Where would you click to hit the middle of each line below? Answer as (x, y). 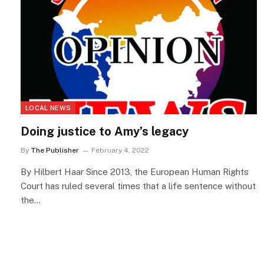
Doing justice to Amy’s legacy (105, 132)
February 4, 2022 (120, 151)
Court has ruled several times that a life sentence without (138, 186)
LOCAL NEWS (48, 108)
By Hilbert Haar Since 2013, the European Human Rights (135, 172)
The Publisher (55, 151)
